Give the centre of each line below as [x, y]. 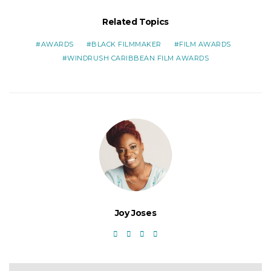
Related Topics [135, 21]
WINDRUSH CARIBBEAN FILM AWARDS [138, 58]
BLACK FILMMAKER [126, 44]
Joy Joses [135, 213]
